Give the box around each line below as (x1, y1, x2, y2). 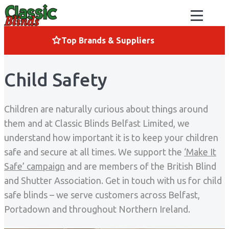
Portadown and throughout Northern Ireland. (4, 204, 190, 215)
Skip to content (4, 5, 60, 14)
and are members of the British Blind (65, 161, 216, 172)
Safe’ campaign (4, 161, 65, 172)
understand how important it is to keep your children (4, 132, 218, 143)
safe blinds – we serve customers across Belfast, (4, 190, 200, 200)
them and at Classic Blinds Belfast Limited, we (4, 118, 190, 129)
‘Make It (184, 147, 216, 157)
